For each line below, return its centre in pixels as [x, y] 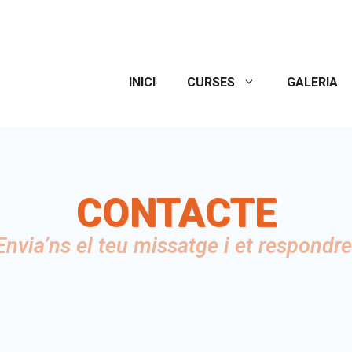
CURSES [211, 82]
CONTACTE [176, 213]
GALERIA [312, 82]
